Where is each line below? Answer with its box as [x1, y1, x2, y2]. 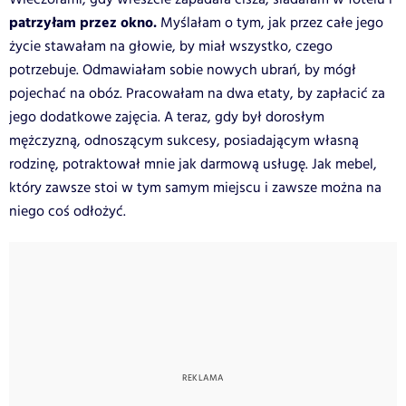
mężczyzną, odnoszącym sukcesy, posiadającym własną [9, 130, 359, 151]
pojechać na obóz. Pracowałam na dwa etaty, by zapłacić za [9, 82, 385, 104]
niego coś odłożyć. [9, 200, 126, 222]
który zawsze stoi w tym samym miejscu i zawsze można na [9, 177, 382, 198]
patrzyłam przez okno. [9, 11, 160, 34]
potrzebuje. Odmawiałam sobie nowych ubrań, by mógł [9, 59, 356, 81]
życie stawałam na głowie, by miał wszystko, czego [9, 35, 333, 57]
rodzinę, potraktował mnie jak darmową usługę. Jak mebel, [9, 153, 377, 175]
